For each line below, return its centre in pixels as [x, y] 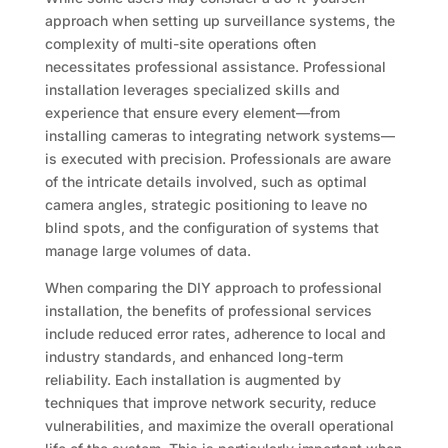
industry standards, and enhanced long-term [193, 357]
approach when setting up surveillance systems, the [219, 21]
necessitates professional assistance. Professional [215, 67]
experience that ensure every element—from [192, 113]
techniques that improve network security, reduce [210, 403]
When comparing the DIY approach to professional [213, 288]
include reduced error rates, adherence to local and [215, 334]
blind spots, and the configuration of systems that [211, 228]
